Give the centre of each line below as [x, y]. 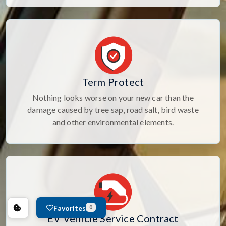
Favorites [70, 208]
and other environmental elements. [113, 122]
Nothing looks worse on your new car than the [113, 97]
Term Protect [113, 81]
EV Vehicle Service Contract [113, 218]
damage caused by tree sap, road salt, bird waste [113, 109]
